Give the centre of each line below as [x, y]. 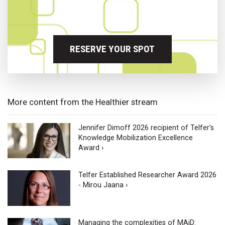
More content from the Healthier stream [83, 102]
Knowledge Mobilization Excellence [136, 138]
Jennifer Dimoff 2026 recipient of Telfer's [146, 128]
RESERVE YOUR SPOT [113, 49]
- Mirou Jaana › [103, 185]
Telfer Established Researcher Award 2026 [148, 175]
